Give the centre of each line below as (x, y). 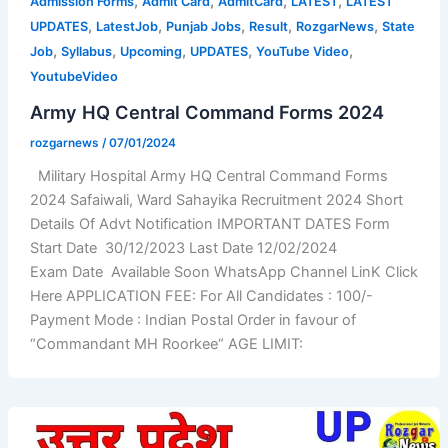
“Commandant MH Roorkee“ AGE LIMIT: (166, 343)
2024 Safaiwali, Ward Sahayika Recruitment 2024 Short (216, 199)
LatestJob (126, 27)
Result (268, 27)
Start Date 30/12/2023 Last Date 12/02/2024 (185, 247)
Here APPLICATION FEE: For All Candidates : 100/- (201, 295)
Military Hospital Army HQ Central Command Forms (208, 175)
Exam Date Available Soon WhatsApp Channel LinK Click (223, 271)
